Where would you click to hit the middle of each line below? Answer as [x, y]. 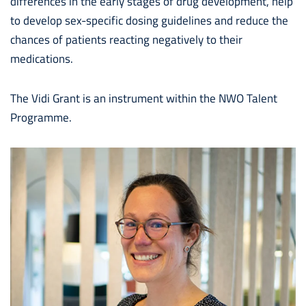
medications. [42, 58]
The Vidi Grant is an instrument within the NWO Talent [144, 98]
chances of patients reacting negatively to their [126, 39]
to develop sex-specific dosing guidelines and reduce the [149, 20]
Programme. [41, 117]
